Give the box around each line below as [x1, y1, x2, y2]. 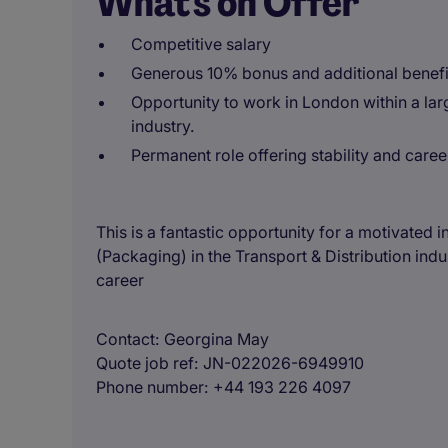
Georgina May [164, 329, 269, 349]
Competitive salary [131, 34, 271, 54]
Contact [96, 329, 155, 349]
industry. [131, 116, 194, 136]
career [96, 270, 144, 290]
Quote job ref [96, 353, 194, 373]
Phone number [96, 377, 204, 397]
